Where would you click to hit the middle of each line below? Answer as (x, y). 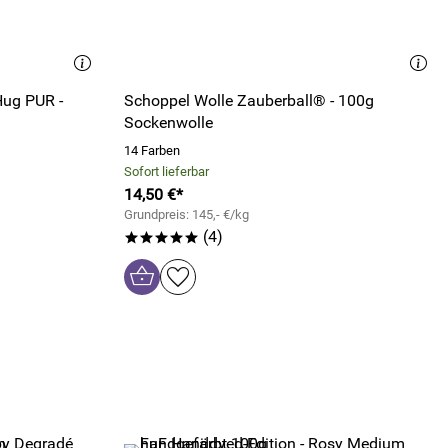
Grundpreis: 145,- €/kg (186, 214)
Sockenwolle (168, 122)
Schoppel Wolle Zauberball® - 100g (249, 100)
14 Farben (152, 150)
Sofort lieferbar (166, 171)
